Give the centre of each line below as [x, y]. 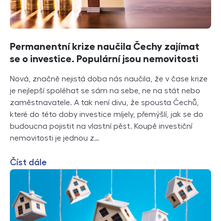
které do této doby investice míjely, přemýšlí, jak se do [107, 115]
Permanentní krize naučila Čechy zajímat [105, 47]
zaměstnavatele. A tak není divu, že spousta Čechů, [104, 103]
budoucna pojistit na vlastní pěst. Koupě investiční [101, 127]
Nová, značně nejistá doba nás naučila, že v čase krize [109, 79]
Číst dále [28, 163]
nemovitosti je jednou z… [55, 138]
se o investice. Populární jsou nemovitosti [104, 59]
